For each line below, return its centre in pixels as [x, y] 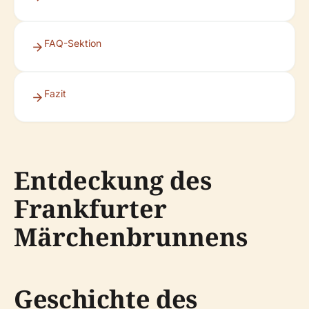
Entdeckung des [113, 180]
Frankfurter [90, 209]
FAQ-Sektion [73, 43]
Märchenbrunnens [131, 237]
